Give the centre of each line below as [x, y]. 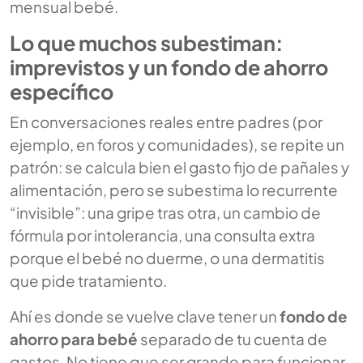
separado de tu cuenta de [233, 338]
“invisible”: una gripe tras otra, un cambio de [165, 212]
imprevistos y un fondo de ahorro [169, 67]
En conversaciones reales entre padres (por [166, 121]
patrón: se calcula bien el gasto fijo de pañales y [179, 167]
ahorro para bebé [74, 338]
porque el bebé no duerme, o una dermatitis [167, 257]
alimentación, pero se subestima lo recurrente [174, 189]
